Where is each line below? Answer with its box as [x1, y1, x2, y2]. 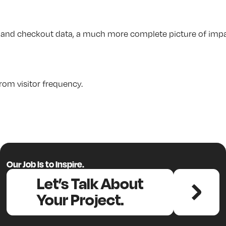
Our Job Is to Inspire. [7, 158, 85, 170]
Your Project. [37, 190, 125, 209]
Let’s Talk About [37, 174, 144, 193]
